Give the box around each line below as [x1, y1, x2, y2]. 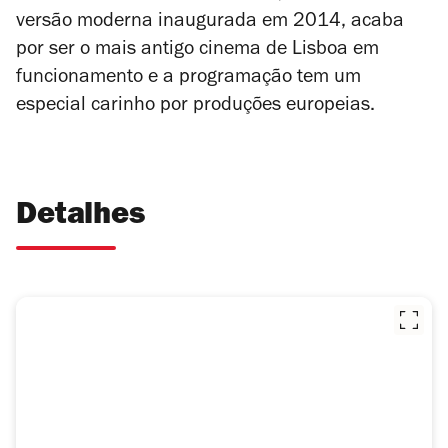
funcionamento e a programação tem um [16, 69, 361, 90]
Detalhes [16, 202, 145, 234]
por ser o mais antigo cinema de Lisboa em [16, 41, 379, 62]
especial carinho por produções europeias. [16, 97, 375, 118]
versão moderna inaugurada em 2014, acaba [16, 13, 404, 34]
